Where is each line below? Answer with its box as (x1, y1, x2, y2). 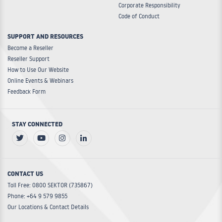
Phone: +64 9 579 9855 (7, 192, 67, 200)
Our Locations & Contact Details (7, 203, 89, 211)
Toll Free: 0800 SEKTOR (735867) (7, 181, 93, 189)
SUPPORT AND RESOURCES (7, 32, 83, 44)
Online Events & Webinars (7, 77, 73, 85)
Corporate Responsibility (118, 1, 180, 9)
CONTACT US (7, 169, 43, 181)
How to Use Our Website (7, 66, 69, 74)
